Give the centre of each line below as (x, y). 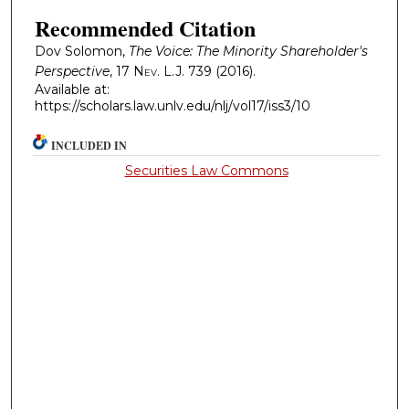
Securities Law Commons (206, 171)
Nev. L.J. (158, 71)
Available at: (72, 89)
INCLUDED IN (89, 146)
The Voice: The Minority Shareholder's (248, 51)
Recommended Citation (145, 27)
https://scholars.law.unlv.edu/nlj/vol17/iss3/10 (172, 105)
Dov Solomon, (81, 51)
